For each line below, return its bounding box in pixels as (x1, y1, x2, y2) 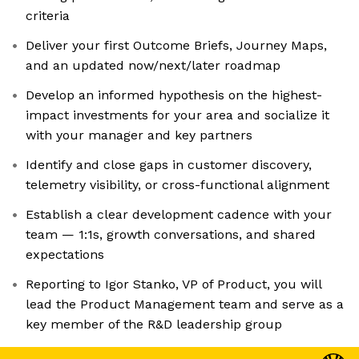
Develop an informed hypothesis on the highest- (26, 87, 322, 103)
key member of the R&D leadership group (26, 317, 282, 333)
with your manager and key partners (26, 127, 252, 143)
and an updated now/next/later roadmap (26, 58, 280, 74)
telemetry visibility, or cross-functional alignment (26, 177, 329, 193)
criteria (26, 8, 70, 24)
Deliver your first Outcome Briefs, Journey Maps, (26, 38, 327, 54)
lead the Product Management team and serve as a (26, 296, 344, 313)
